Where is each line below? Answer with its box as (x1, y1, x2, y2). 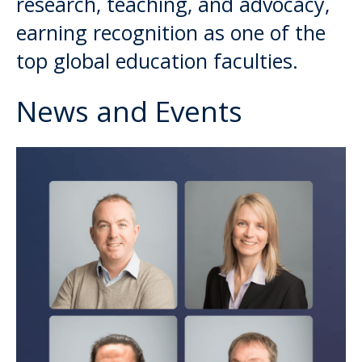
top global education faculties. (16, 47, 298, 74)
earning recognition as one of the (16, 19, 326, 46)
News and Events (16, 92, 242, 130)
